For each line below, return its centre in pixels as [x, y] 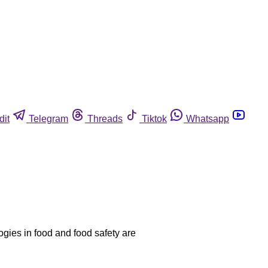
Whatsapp [208, 118]
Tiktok [154, 118]
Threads [105, 118]
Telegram [48, 118]
